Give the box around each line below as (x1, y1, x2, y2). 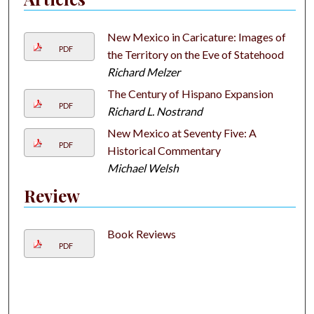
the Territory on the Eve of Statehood (107, 48, 284, 62)
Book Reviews (107, 227, 176, 241)
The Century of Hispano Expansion (107, 87, 273, 101)
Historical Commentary (107, 144, 221, 158)
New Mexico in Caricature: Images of (107, 30, 286, 44)
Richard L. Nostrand (107, 104, 203, 118)
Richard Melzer (107, 65, 180, 79)
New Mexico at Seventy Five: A (107, 126, 257, 140)
